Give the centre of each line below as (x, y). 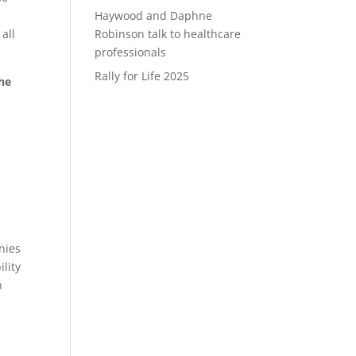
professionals (131, 52)
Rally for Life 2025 (142, 76)
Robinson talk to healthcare (168, 34)
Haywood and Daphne (154, 15)
